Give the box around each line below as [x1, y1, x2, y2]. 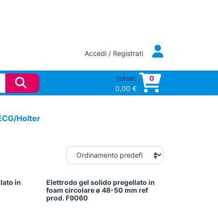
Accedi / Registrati [84, 49, 145, 58]
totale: [116, 73, 137, 82]
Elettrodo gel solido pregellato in [46, 178, 155, 187]
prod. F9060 [46, 194, 89, 202]
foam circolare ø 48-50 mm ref [46, 186, 148, 195]
